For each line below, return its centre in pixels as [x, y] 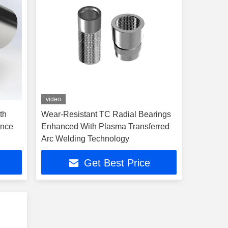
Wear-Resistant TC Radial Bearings [106, 114]
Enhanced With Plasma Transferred [105, 126]
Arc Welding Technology [85, 139]
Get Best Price [117, 163]
